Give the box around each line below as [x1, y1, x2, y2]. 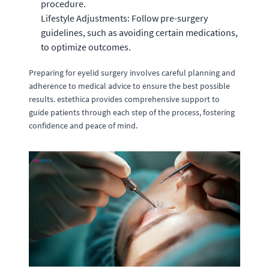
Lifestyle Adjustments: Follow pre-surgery [41, 11, 208, 24]
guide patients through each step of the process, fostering [29, 106, 235, 118]
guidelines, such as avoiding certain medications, [41, 26, 238, 38]
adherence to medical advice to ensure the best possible [29, 80, 230, 91]
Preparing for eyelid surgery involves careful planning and [29, 67, 235, 78]
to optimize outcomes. [41, 40, 131, 53]
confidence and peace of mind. [29, 119, 138, 131]
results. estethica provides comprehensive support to [29, 93, 220, 104]
